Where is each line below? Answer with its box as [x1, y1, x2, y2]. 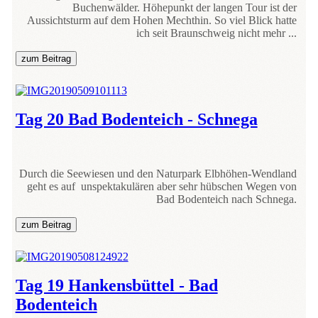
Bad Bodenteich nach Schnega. [156, 192, 297, 205]
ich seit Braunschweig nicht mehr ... [136, 26, 297, 39]
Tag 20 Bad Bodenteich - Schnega [15, 109, 258, 128]
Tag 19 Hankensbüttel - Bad [15, 275, 218, 295]
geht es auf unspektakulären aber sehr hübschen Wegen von [27, 180, 297, 192]
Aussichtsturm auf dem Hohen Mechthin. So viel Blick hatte [27, 13, 297, 26]
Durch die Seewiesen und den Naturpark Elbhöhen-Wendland [19, 167, 297, 180]
